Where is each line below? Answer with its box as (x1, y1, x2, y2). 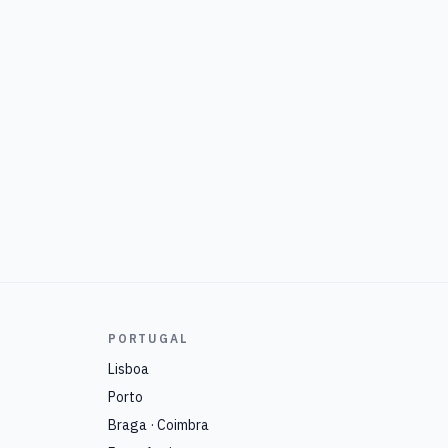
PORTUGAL (108, 331, 189, 346)
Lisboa (108, 360, 149, 378)
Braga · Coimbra (108, 416, 209, 434)
